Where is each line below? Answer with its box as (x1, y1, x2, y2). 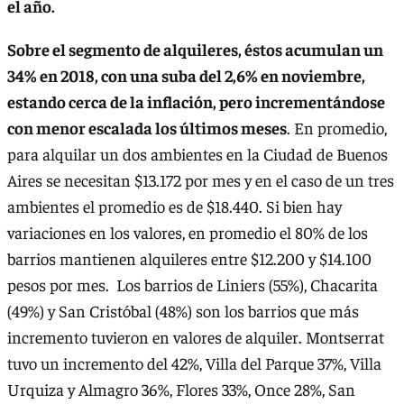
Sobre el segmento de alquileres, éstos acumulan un (7, 38, 383, 60)
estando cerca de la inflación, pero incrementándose (7, 90, 385, 112)
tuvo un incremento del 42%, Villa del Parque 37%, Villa (7, 352, 381, 373)
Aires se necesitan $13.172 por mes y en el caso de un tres (7, 169, 394, 190)
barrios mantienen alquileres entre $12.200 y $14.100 (7, 247, 372, 269)
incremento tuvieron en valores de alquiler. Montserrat (7, 326, 384, 347)
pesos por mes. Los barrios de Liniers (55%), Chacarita (7, 273, 378, 295)
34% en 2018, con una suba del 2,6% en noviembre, (7, 64, 365, 86)
